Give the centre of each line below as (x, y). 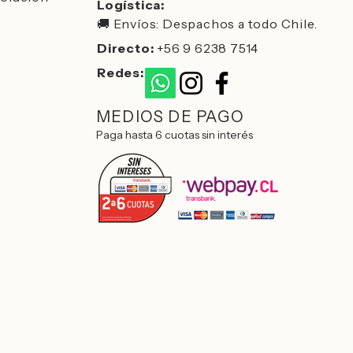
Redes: (122, 72)
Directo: (127, 48)
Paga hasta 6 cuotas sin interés (175, 135)
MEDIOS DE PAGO (170, 117)
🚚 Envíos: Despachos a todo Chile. (207, 24)
